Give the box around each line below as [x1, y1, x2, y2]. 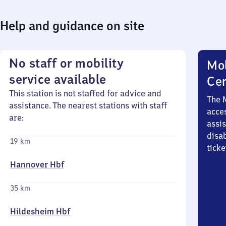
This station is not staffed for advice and [9, 88, 161, 98]
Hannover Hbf [10, 159, 64, 169]
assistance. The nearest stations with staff [9, 100, 167, 110]
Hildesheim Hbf [10, 206, 70, 216]
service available [9, 71, 106, 87]
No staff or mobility [9, 55, 124, 71]
